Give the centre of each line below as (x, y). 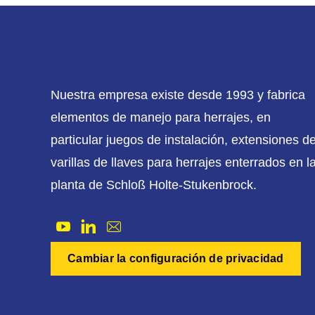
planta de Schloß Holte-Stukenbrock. (154, 185)
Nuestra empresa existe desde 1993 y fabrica (178, 95)
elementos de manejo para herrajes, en (161, 117)
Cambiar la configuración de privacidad (176, 258)
